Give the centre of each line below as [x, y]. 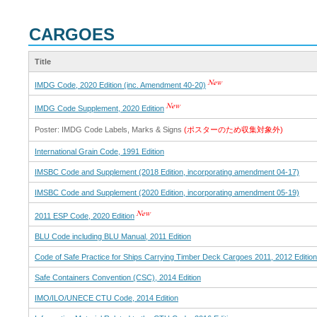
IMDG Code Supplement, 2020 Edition [99, 108]
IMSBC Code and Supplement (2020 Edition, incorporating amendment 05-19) [167, 192]
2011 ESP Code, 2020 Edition [85, 215]
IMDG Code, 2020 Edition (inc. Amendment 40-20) [120, 85]
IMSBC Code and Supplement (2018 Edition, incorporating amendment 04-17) [167, 172]
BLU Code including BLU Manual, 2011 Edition [113, 236]
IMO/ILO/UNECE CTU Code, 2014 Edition [106, 298]
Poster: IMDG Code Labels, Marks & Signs [109, 129]
